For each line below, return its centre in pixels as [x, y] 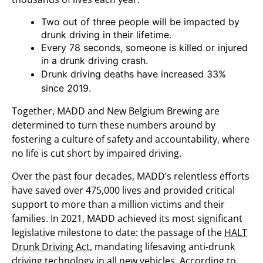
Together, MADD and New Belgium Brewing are [116, 111]
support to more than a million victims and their [118, 204]
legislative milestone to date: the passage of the [118, 232]
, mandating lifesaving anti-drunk [162, 246]
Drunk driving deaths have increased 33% [134, 74]
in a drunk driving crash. [95, 60]
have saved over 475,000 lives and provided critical [123, 190]
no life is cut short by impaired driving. [97, 153]
